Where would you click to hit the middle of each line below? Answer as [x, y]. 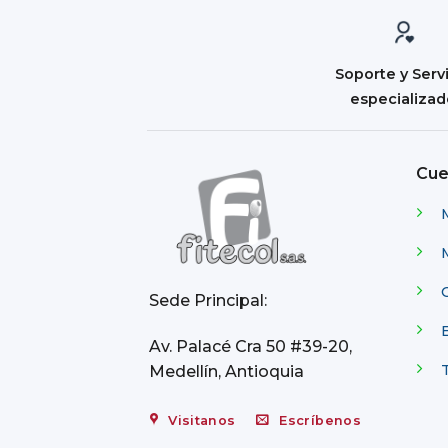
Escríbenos [320, 420]
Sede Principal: [208, 301]
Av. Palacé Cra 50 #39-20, [251, 346]
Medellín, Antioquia [227, 371]
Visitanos [202, 420]
